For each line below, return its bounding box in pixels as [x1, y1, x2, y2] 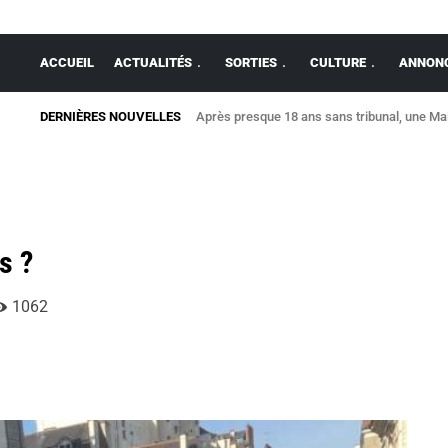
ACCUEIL [40, 55, 94, 70]
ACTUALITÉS [114, 55, 192, 70]
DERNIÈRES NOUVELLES [40, 109, 181, 124]
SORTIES [225, 55, 277, 70]
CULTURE [310, 55, 366, 70]
